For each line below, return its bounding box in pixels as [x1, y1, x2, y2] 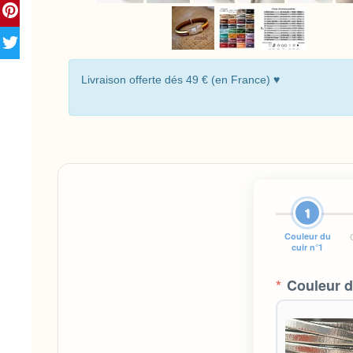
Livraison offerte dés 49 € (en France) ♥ [81, 73, 280, 87]
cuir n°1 [292, 241, 324, 254]
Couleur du [284, 230, 331, 243]
